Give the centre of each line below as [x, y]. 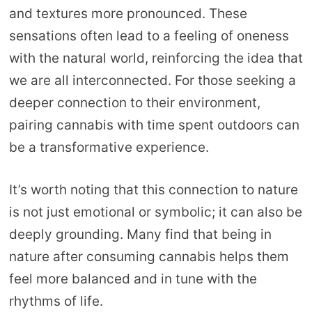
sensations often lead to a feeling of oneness [149, 36]
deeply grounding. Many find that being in [140, 234]
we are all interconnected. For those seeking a [152, 81]
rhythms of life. [56, 301]
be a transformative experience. [109, 148]
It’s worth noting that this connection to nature [153, 189]
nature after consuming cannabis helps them [149, 256]
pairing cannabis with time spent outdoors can [154, 125]
